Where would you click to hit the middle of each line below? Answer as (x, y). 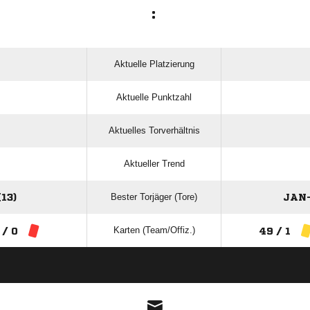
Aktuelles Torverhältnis (154, 131)
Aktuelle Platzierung (154, 64)
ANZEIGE (155, 276)
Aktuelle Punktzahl (154, 98)
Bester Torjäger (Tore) (154, 197)
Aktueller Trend (154, 164)
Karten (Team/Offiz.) (154, 230)
